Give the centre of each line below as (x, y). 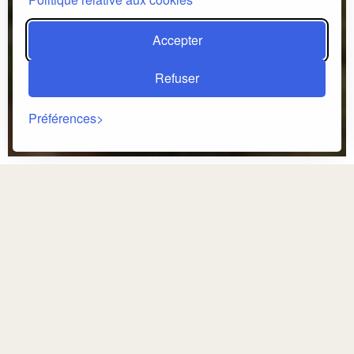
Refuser (177, 78)
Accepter (177, 40)
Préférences (62, 118)
